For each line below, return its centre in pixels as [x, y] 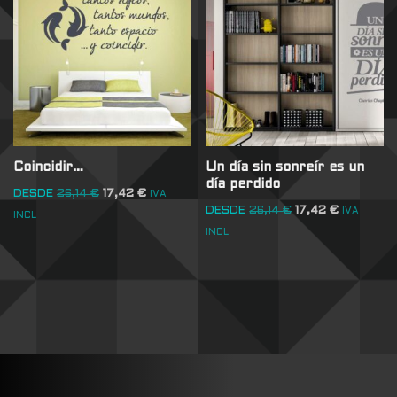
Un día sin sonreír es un [285, 168]
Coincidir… [48, 168]
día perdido [243, 185]
